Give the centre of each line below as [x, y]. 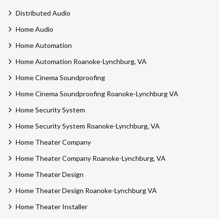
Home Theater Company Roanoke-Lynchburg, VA [90, 158]
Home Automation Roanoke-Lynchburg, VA [81, 62]
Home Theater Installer [51, 207]
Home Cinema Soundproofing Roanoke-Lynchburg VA [97, 94]
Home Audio [34, 29]
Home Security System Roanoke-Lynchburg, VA [88, 126]
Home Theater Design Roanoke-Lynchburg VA [86, 191]
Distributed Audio [43, 13]
